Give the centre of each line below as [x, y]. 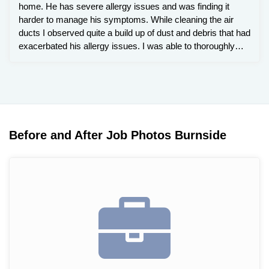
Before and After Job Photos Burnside [118, 135]
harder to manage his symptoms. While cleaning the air [126, 19]
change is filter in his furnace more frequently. [107, 72]
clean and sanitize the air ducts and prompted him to [120, 59]
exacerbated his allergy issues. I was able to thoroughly [127, 46]
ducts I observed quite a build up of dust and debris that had [134, 32]
